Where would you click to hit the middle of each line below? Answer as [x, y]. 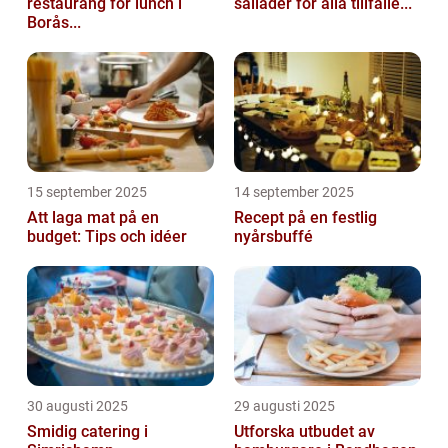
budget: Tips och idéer [107, 236]
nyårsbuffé [273, 236]
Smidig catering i [87, 431]
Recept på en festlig [305, 217]
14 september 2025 [294, 191]
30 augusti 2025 [77, 405]
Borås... [54, 22]
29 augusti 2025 [284, 405]
